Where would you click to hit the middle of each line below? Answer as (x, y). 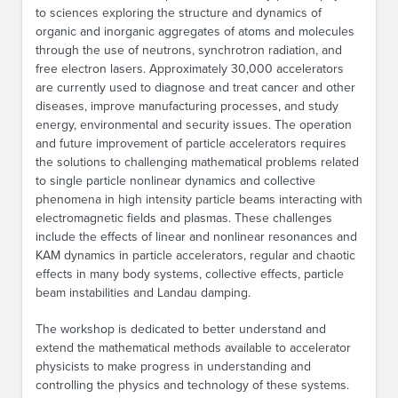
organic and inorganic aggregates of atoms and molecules (195, 32)
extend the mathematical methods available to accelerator (193, 348)
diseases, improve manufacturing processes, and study (187, 106)
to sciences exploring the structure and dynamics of (179, 13)
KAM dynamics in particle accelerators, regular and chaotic (195, 255)
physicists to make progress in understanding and (173, 366)
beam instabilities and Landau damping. (143, 293)
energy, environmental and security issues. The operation (194, 125)
